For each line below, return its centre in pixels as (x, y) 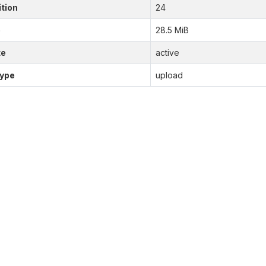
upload (169, 75)
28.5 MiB (172, 30)
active (167, 53)
